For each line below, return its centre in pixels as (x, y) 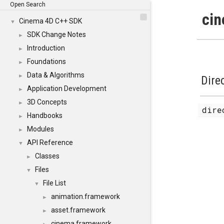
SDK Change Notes (56, 34)
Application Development (67, 88)
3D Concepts (47, 102)
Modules (40, 129)
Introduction (46, 48)
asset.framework (78, 210)
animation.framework (85, 196)
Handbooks (45, 115)
